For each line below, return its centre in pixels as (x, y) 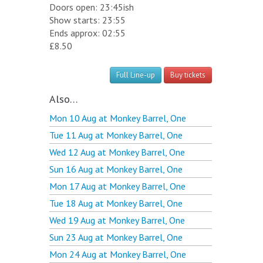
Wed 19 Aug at (79, 220)
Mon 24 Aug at (80, 254)
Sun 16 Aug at (78, 169)
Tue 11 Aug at (78, 135)
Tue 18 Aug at (78, 203)
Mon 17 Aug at (79, 186)
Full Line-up (136, 75)
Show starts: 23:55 (87, 20)
